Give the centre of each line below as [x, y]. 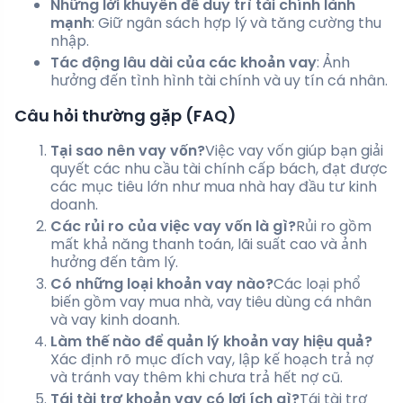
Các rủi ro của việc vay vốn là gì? [173, 227]
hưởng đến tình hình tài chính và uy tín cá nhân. [219, 81]
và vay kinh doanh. [115, 320]
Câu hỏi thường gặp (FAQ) [125, 116]
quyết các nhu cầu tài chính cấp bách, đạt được [219, 169]
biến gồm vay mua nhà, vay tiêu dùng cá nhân [211, 302]
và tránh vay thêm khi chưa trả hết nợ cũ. [197, 378]
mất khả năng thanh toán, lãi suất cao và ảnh [209, 245]
